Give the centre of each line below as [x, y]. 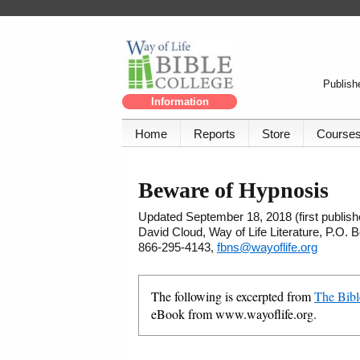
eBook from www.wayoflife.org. [234, 314]
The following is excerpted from [233, 297]
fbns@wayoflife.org [267, 247]
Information [180, 102]
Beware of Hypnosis [233, 190]
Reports [215, 134]
